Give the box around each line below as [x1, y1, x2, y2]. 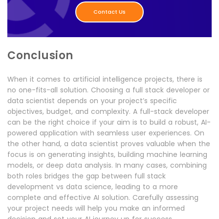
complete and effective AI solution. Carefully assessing [7, 192, 198, 202]
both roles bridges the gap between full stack [7, 171, 166, 181]
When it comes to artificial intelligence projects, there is [7, 74, 202, 84]
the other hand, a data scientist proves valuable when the [7, 138, 210, 149]
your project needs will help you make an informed [7, 203, 185, 213]
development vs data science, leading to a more [7, 181, 178, 192]
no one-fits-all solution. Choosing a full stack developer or [7, 85, 210, 95]
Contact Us [93, 8, 126, 16]
